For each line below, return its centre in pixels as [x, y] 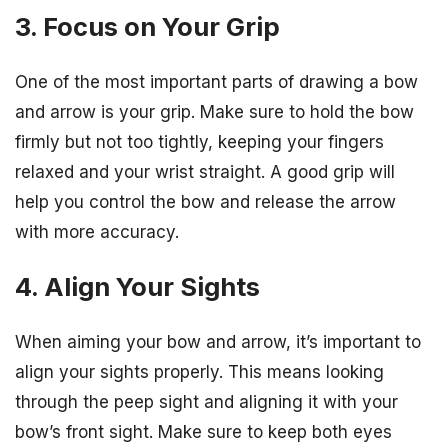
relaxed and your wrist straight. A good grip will [205, 172]
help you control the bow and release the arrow [205, 202]
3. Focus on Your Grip [147, 26]
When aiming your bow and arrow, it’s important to [218, 342]
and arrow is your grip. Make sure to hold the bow [214, 112]
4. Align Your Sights [137, 287]
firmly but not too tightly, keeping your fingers [199, 142]
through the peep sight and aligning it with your [206, 402]
